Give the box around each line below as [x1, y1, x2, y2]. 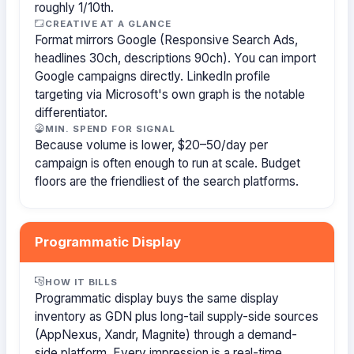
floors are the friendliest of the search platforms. [35, 173, 299, 189]
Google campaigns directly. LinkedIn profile [35, 68, 271, 84]
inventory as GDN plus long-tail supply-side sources [35, 308, 319, 324]
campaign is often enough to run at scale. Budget [35, 155, 301, 171]
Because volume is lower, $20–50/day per [35, 137, 269, 153]
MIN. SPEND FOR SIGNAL [45, 122, 175, 134]
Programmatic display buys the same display [35, 290, 280, 306]
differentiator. [35, 104, 108, 120]
